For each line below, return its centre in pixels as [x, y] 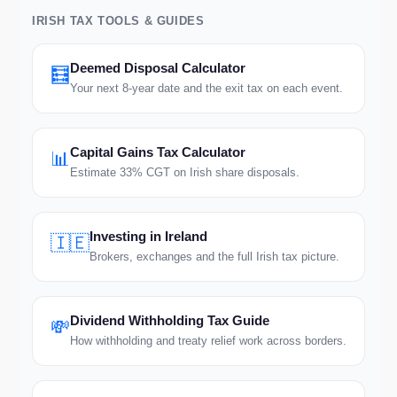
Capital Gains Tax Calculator [158, 152]
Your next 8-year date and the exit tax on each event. [206, 88]
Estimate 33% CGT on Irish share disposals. [185, 172]
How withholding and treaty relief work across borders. [208, 341]
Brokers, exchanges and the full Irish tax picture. [214, 257]
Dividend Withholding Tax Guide [170, 320]
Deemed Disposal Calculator [158, 68]
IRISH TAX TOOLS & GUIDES [118, 21]
